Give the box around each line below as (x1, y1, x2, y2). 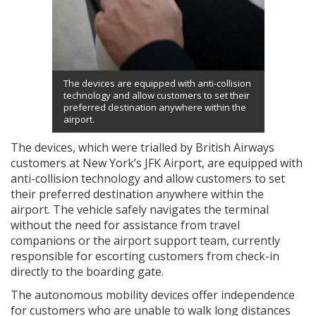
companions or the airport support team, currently (11, 232, 280, 248)
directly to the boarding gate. (11, 263, 164, 279)
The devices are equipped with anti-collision (63, 76, 251, 90)
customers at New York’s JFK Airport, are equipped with (11, 154, 303, 171)
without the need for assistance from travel (11, 217, 240, 233)
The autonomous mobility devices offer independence (11, 286, 295, 303)
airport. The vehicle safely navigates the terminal (11, 201, 269, 217)
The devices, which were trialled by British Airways (11, 139, 274, 155)
